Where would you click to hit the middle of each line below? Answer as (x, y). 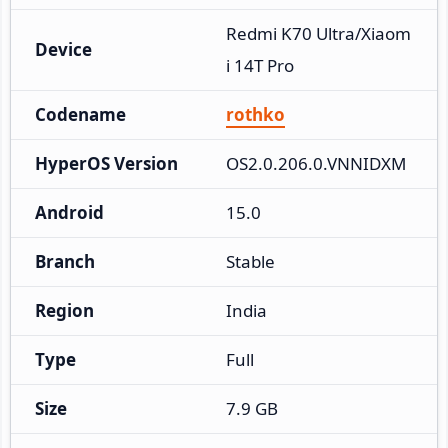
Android (69, 212)
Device (63, 49)
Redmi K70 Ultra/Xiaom (318, 33)
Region (64, 310)
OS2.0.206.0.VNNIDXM (316, 163)
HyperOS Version (106, 163)
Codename (80, 114)
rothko (255, 114)
